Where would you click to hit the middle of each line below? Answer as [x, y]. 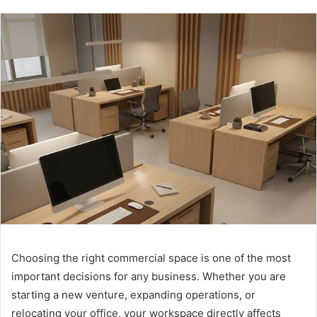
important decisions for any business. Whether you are [149, 276]
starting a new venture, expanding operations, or [133, 294]
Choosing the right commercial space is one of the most [151, 258]
